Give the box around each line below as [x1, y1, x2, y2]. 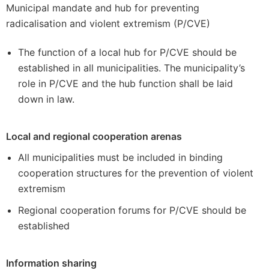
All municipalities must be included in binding [18, 151, 223, 163]
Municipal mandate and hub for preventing [6, 2, 199, 14]
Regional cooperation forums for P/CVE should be [18, 204, 246, 216]
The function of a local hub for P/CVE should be [18, 46, 237, 58]
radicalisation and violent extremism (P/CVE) [6, 17, 210, 29]
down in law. [18, 93, 74, 105]
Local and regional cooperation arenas [6, 130, 182, 142]
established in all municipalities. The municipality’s [18, 62, 245, 74]
